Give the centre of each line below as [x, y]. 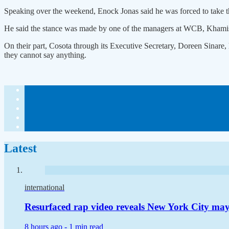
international [44, 187]
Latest [20, 148]
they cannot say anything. [45, 55]
